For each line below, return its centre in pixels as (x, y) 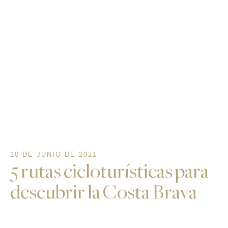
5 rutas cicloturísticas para (109, 172)
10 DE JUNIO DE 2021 (54, 155)
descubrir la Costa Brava (104, 192)
